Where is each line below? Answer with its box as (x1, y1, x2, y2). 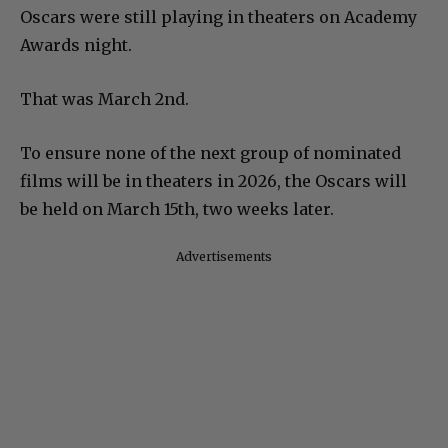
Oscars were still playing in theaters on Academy (20, 7, 417, 28)
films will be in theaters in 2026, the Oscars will (20, 171, 407, 192)
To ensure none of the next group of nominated (20, 143, 401, 164)
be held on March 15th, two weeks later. (20, 199, 334, 220)
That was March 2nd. (20, 89, 189, 110)
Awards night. (20, 35, 132, 56)
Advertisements (176, 249, 272, 265)
